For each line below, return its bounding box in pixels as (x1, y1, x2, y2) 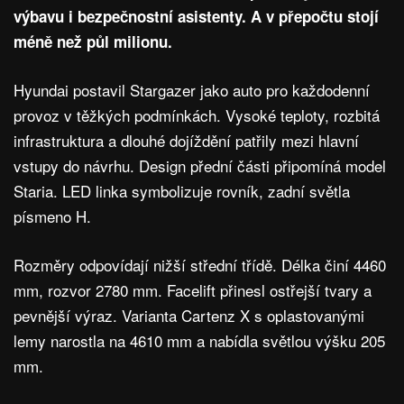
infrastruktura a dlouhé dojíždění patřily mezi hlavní (14, 129, 359, 152)
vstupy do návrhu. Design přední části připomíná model (14, 154, 386, 178)
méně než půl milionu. (14, 31, 172, 53)
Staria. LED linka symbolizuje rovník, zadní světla (14, 179, 350, 203)
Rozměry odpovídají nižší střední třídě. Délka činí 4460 (14, 253, 386, 277)
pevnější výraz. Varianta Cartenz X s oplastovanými (14, 304, 364, 327)
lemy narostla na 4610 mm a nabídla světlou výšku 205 (14, 329, 385, 353)
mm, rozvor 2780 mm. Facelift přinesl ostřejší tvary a (14, 279, 372, 302)
